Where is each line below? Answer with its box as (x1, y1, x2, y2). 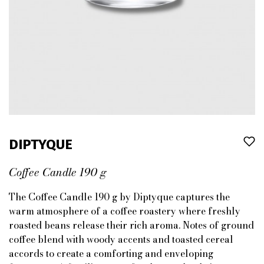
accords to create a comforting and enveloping (9, 246, 213, 260)
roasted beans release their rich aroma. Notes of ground (9, 218, 254, 232)
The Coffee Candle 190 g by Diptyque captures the (9, 190, 230, 204)
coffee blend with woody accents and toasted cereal (9, 232, 233, 246)
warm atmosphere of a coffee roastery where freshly (9, 204, 240, 218)
